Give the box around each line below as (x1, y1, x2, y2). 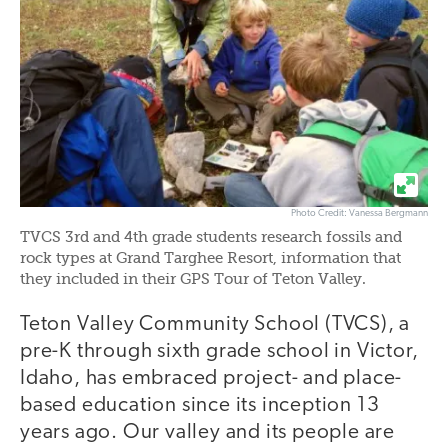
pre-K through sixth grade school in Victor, (20, 340, 419, 362)
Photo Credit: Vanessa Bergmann (291, 207, 428, 219)
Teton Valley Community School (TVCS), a (20, 313, 411, 335)
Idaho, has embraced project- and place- (20, 367, 403, 389)
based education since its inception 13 (20, 394, 380, 416)
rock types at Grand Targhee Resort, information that (20, 250, 401, 266)
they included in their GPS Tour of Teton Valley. (20, 271, 366, 287)
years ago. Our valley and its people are (20, 421, 395, 443)
